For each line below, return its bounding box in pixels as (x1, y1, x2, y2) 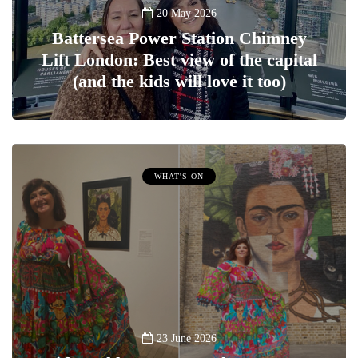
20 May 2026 (156, 7, 217, 20)
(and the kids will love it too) (72, 71, 286, 92)
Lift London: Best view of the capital (41, 50, 317, 70)
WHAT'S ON (154, 172, 204, 181)
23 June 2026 (156, 332, 217, 345)
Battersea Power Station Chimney (51, 28, 307, 49)
